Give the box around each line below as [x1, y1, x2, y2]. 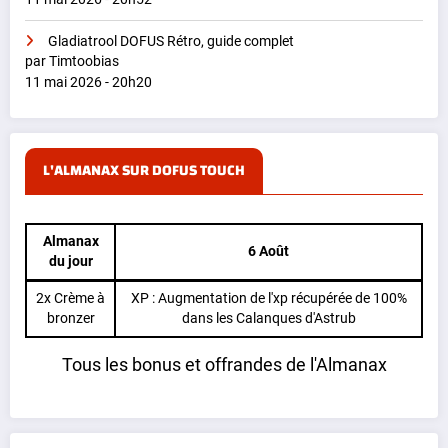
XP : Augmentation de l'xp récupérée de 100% [130, 289, 407, 307]
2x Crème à [36, 289, 105, 307]
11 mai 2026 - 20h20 [25, 73, 152, 90]
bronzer [46, 309, 95, 327]
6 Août [248, 242, 289, 260]
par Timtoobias [25, 52, 119, 69]
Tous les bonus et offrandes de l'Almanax [61, 353, 387, 375]
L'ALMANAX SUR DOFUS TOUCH [43, 156, 245, 184]
